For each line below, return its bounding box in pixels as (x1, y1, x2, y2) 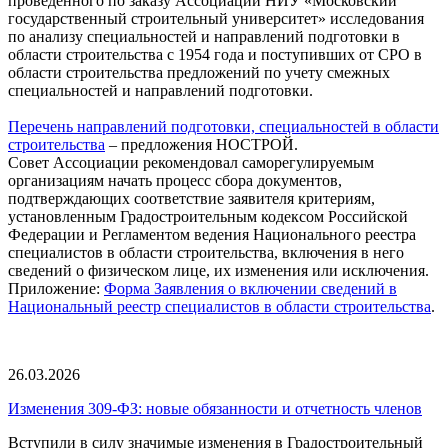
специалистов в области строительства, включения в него (8, 243, 404, 261)
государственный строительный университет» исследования (8, 9, 424, 27)
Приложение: (8, 279, 104, 297)
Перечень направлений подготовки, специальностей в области (8, 117, 439, 135)
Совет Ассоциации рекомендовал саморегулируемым (8, 153, 374, 171)
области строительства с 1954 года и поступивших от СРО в (8, 45, 422, 63)
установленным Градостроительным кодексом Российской (8, 207, 408, 225)
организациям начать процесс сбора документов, (8, 171, 342, 189)
